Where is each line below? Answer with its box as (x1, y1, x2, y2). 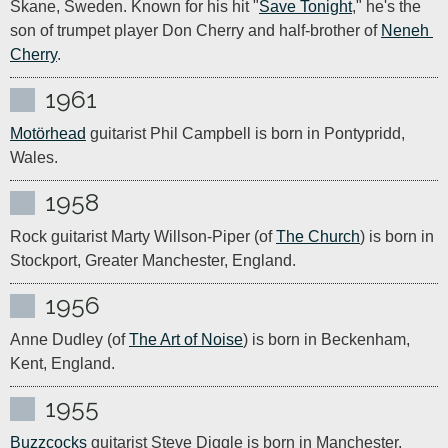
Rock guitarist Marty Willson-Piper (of (10, 228, 276, 245)
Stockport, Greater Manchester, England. (10, 252, 296, 269)
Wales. (10, 149, 58, 166)
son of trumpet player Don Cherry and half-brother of (10, 22, 381, 39)
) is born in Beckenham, (243, 331, 410, 348)
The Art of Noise (129, 331, 243, 348)
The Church (276, 228, 360, 245)
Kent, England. (10, 355, 115, 372)
